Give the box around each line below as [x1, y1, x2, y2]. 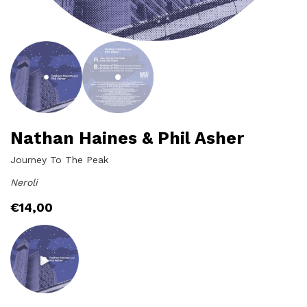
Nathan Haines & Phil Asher [10, 127, 244, 148]
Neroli [10, 176, 38, 188]
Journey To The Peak [10, 153, 108, 165]
